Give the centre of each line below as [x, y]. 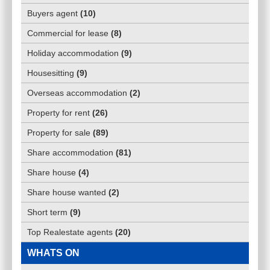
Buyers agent [52, 14]
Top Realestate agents [70, 232]
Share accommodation [70, 153]
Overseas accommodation [77, 93]
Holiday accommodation [73, 53]
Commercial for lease [68, 33]
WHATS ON [53, 253]
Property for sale [59, 133]
